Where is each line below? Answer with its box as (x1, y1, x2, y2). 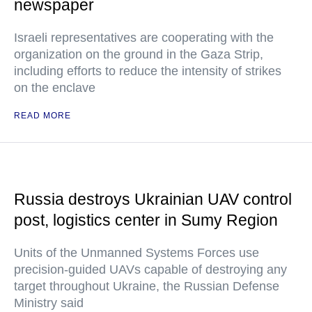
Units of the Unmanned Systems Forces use (14, 246, 259, 260)
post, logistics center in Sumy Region (14, 211, 278, 229)
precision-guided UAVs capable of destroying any (14, 263, 287, 276)
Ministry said (14, 296, 84, 310)
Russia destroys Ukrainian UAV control (14, 190, 292, 208)
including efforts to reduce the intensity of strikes (14, 64, 281, 78)
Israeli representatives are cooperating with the (14, 31, 274, 45)
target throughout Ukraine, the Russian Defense (14, 279, 279, 293)
